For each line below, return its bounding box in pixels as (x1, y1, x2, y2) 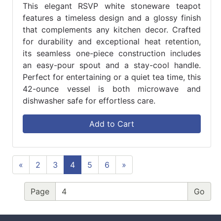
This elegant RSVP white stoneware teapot (23, 1, 201, 11)
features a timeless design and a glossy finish (23, 13, 201, 23)
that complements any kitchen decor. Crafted (23, 25, 201, 35)
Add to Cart (89, 119, 134, 129)
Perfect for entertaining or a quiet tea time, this (23, 72, 201, 82)
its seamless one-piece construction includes (23, 48, 201, 59)
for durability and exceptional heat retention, (23, 37, 201, 47)
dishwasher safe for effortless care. (23, 96, 155, 106)
